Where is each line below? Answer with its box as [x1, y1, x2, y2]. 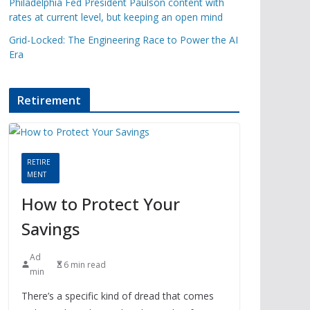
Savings [21, 217, 80, 240]
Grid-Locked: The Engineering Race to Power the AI [9, 33, 238, 46]
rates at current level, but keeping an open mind [9, 10, 223, 24]
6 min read [64, 258, 106, 271]
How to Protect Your [21, 192, 180, 215]
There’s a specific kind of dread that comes [21, 289, 214, 302]
